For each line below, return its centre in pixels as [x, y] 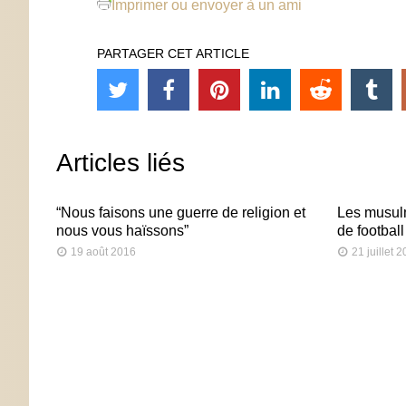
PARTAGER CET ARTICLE [173, 53]
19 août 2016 [103, 251]
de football [371, 230]
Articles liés [121, 162]
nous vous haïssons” [122, 230]
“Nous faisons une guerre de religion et [181, 212]
